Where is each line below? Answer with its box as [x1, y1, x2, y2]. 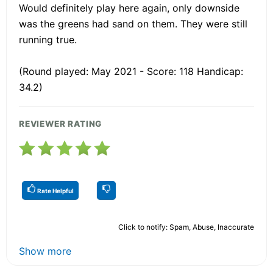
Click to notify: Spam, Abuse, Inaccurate [118, 222, 254, 232]
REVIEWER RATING [19, 118, 102, 129]
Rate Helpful [36, 186, 74, 194]
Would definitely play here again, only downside [19, 1, 239, 14]
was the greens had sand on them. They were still [19, 17, 247, 30]
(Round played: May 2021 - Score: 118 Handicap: [19, 65, 243, 77]
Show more [19, 244, 71, 257]
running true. [19, 33, 77, 46]
